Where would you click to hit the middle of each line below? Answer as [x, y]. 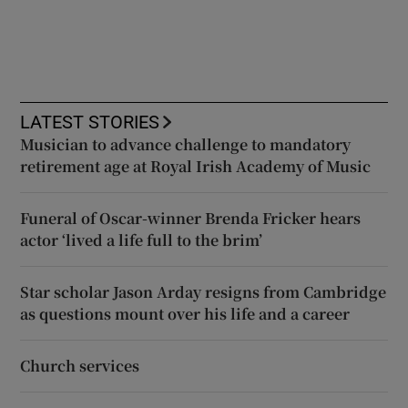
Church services [80, 365]
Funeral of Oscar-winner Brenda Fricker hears [191, 218]
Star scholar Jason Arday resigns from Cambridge [204, 291]
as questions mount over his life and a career [185, 313]
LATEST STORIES [90, 122]
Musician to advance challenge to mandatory [186, 144]
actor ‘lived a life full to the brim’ [142, 240]
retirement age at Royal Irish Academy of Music [196, 166]
